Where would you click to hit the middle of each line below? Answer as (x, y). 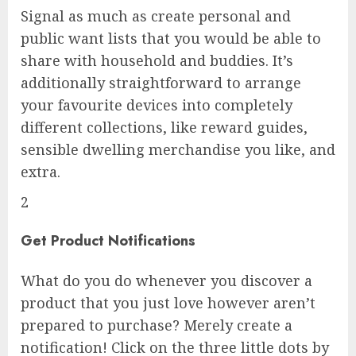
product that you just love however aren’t (168, 302)
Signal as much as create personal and (156, 15)
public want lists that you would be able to (171, 38)
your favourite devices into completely (157, 104)
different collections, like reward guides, (164, 127)
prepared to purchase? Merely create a (157, 325)
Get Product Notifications (108, 240)
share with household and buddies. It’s (157, 60)
